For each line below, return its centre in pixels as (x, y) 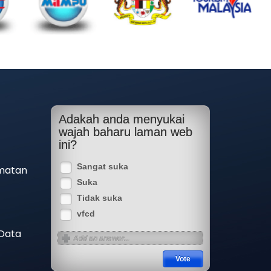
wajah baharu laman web (125, 132)
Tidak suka (99, 198)
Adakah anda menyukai (121, 119)
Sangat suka (102, 166)
